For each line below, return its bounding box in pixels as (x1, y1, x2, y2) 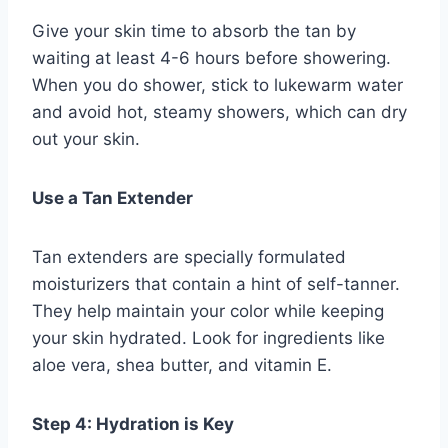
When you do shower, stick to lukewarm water (32, 75, 403, 96)
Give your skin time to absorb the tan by (32, 21, 356, 42)
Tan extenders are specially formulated (32, 247, 346, 268)
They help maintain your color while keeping (32, 301, 384, 322)
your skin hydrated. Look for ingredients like (32, 328, 385, 349)
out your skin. (32, 129, 140, 150)
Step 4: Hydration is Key (32, 414, 234, 435)
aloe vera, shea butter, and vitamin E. (32, 355, 332, 376)
